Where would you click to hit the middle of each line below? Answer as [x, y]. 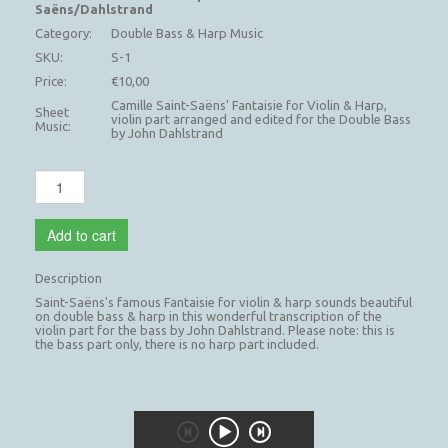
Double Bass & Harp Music [187, 32]
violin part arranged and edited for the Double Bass [261, 118]
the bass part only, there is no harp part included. [177, 343]
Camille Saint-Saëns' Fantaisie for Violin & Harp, [249, 104]
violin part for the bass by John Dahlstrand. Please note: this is [215, 329]
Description [68, 277]
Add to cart [81, 234]
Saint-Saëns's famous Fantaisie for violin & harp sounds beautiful [223, 301]
